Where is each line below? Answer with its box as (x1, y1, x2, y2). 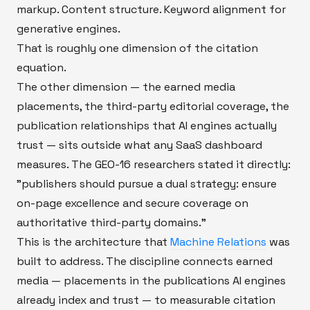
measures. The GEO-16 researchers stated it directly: (17, 156, 291, 172)
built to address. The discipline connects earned (17, 253, 273, 268)
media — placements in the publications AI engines (17, 273, 286, 288)
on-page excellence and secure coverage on (17, 195, 248, 210)
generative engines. (17, 21, 120, 36)
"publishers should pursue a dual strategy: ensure (17, 176, 277, 191)
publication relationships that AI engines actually (17, 118, 277, 133)
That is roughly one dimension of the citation (17, 40, 258, 55)
